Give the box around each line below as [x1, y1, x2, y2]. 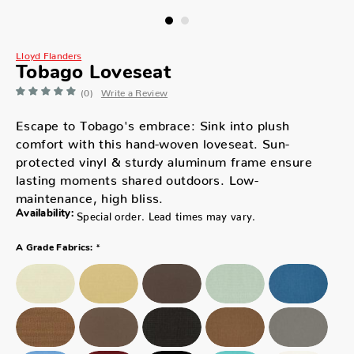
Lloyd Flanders [16, 49, 82, 57]
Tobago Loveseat [16, 63, 171, 83]
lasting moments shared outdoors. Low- [16, 171, 259, 181]
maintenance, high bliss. [16, 190, 164, 199]
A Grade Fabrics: [16, 243, 93, 253]
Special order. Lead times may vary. [77, 209, 256, 217]
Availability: [16, 208, 73, 219]
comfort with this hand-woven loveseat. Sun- [16, 135, 290, 145]
